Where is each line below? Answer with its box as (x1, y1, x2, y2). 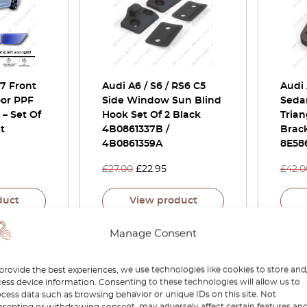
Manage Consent (110, 228, 197, 238)
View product (129, 196, 197, 206)
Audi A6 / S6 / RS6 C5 (102, 82, 206, 91)
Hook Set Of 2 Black (102, 110, 201, 120)
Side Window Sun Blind (102, 96, 221, 106)
